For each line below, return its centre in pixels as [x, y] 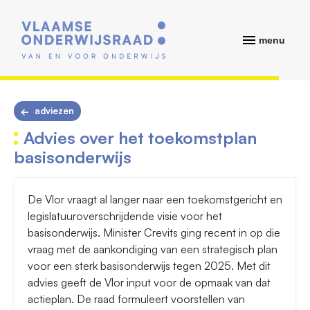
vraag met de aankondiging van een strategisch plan [153, 249]
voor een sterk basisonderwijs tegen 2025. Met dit [149, 266]
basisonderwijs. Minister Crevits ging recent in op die [154, 233]
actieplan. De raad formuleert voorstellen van [136, 299]
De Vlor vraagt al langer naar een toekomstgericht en [155, 200]
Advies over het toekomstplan [140, 138]
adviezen [54, 111]
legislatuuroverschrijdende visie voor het [125, 216]
